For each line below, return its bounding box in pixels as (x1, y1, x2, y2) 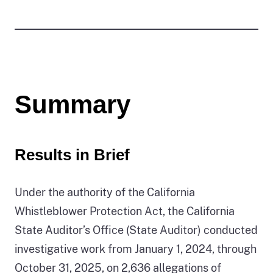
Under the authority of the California (15, 185, 195, 199)
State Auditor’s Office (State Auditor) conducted (15, 223, 258, 236)
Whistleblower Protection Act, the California (15, 204, 235, 218)
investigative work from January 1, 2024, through (15, 242, 257, 255)
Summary (15, 90, 130, 119)
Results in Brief (15, 145, 130, 164)
